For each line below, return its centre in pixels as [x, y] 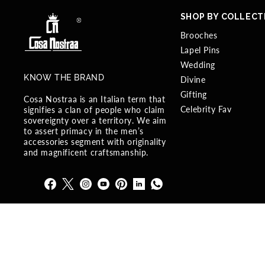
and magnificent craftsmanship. [86, 152]
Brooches [199, 35]
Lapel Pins [200, 50]
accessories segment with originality [95, 142]
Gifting [193, 95]
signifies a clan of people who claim [94, 110]
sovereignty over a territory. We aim [95, 120]
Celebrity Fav [206, 109]
